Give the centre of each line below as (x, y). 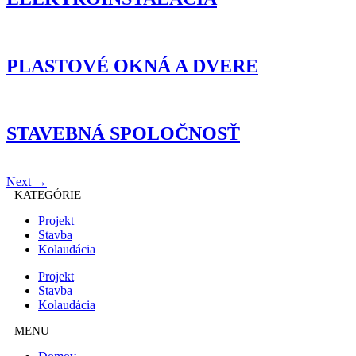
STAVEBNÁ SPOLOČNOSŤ (123, 133)
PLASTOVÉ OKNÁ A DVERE (132, 66)
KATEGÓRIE (48, 194)
